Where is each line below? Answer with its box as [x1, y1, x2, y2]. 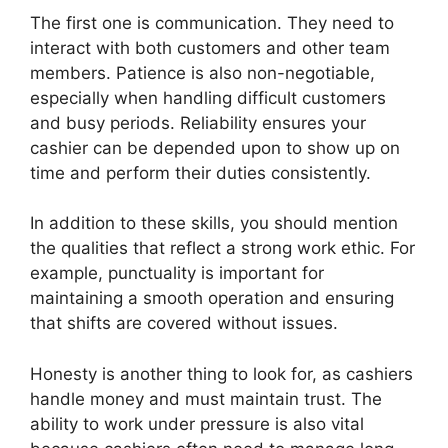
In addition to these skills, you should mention [30, 213, 398, 234]
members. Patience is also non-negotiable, [30, 62, 375, 83]
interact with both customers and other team [30, 37, 390, 58]
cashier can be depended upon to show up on [30, 137, 400, 158]
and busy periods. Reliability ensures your [30, 112, 366, 133]
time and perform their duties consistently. [30, 162, 371, 183]
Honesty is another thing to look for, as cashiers [30, 363, 413, 384]
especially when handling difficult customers [30, 87, 386, 108]
